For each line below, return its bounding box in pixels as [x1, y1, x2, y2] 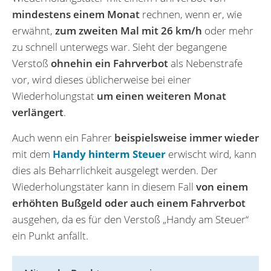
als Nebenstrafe [171, 56, 243, 70]
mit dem [12, 146, 53, 161]
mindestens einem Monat [12, 7, 140, 21]
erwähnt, [12, 23, 55, 38]
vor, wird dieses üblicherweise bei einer [12, 72, 191, 87]
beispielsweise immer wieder [114, 130, 259, 145]
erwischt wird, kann [166, 146, 256, 161]
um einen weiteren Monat [97, 88, 226, 103]
